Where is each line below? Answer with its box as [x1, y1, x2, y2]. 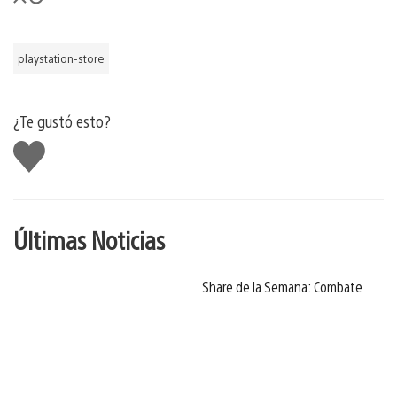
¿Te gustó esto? [13, 110, 111, 131]
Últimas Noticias [13, 222, 165, 255]
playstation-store [18, 51, 105, 66]
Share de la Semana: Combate [202, 276, 362, 296]
